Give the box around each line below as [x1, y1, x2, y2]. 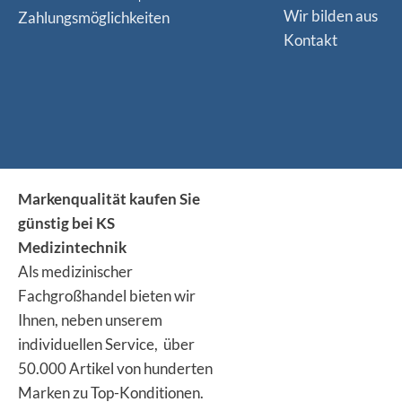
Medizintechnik [18, 238, 127, 258]
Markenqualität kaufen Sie [18, 189, 200, 209]
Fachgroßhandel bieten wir [18, 286, 196, 306]
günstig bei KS [18, 214, 115, 233]
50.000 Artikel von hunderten [18, 359, 213, 379]
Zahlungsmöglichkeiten [18, 8, 170, 28]
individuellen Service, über [18, 335, 195, 354]
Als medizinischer [18, 262, 133, 282]
